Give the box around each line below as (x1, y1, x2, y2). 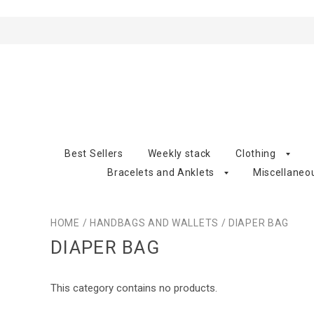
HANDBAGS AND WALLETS (89, 217, 219, 228)
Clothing (235, 147, 276, 159)
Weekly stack (147, 147, 212, 159)
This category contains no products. (50, 282, 217, 294)
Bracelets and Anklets (107, 166, 214, 178)
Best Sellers (64, 147, 123, 159)
